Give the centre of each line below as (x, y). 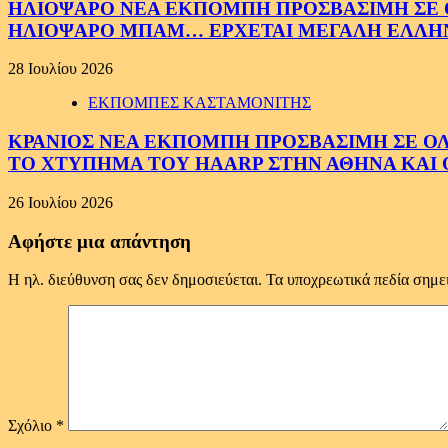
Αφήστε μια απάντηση (99, 241)
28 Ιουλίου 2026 (60, 69)
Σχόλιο (32, 426)
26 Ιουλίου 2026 (60, 202)
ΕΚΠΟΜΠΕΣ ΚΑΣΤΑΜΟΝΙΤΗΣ (199, 103)
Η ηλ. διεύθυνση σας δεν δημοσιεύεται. (135, 280)
